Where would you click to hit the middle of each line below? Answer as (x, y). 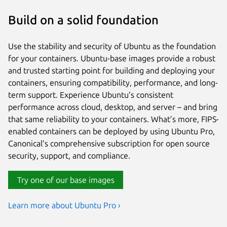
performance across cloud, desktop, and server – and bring (113, 107)
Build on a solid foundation (83, 20)
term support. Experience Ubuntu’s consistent (91, 95)
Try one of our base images (66, 180)
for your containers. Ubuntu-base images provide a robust (112, 59)
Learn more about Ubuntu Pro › (64, 205)
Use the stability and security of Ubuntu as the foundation (112, 46)
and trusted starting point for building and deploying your (111, 71)
